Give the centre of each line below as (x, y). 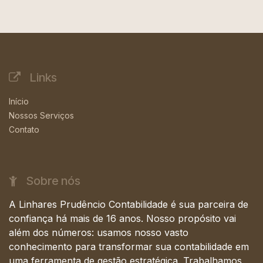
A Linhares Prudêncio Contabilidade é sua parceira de (129, 205)
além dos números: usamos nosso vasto (99, 233)
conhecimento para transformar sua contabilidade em (129, 247)
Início (19, 102)
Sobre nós (49, 181)
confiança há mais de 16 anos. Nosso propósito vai (122, 219)
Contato (24, 130)
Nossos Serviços (41, 116)
